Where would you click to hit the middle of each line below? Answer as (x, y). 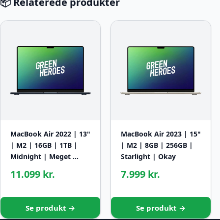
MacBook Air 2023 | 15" (161, 134)
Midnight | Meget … (44, 157)
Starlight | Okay (148, 157)
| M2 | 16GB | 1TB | (44, 145)
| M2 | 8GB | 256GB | (157, 145)
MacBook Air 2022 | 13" (50, 134)
